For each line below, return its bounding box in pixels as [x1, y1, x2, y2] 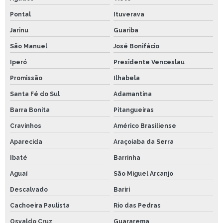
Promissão [10, 75, 42, 82]
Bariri [113, 186, 130, 194]
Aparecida [10, 138, 42, 146]
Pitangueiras [113, 107, 154, 114]
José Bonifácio [113, 43, 159, 50]
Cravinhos [10, 122, 41, 130]
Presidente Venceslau [113, 59, 185, 66]
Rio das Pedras [113, 202, 161, 210]
